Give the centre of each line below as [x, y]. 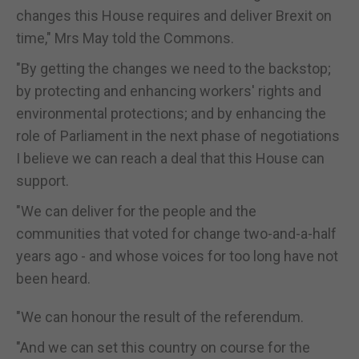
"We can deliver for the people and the [136, 211]
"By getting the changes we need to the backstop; [173, 68]
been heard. [53, 278]
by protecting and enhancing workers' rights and [169, 91]
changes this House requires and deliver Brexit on [174, 15]
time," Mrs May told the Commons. [125, 38]
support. [42, 180]
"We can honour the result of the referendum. [160, 317]
